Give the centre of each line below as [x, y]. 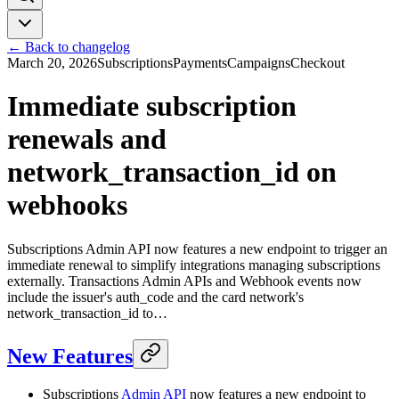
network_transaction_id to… [87, 313]
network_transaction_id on [172, 172]
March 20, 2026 [52, 63]
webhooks [67, 205]
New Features [70, 356]
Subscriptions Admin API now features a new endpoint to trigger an [197, 248]
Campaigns [259, 63]
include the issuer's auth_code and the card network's [155, 297]
